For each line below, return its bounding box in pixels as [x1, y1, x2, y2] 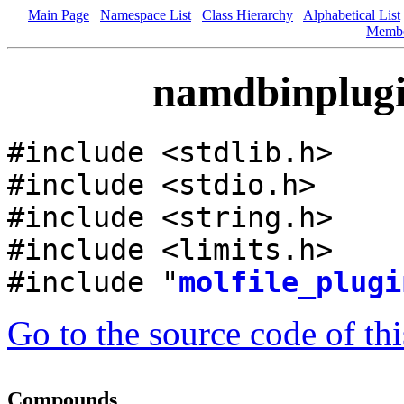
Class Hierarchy [202, 7, 293, 23]
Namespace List [100, 7, 191, 23]
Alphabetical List [303, 7, 400, 23]
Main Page [28, 7, 89, 23]
